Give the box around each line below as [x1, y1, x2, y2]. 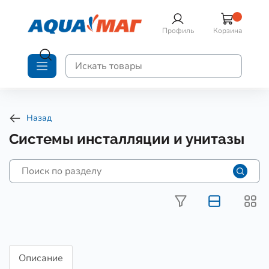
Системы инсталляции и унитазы [9, 130, 244, 148]
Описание [19, 252, 63, 265]
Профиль [162, 26, 194, 35]
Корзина [213, 26, 242, 35]
